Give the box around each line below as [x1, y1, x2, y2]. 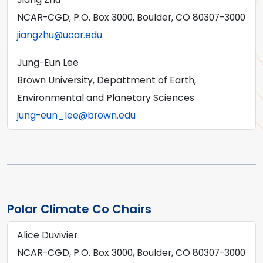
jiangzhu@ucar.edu [17, 28, 102, 42]
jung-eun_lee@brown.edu [17, 109, 136, 122]
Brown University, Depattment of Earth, [17, 73, 196, 87]
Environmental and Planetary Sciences [17, 91, 194, 104]
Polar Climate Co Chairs [7, 201, 151, 217]
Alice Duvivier [17, 228, 77, 242]
